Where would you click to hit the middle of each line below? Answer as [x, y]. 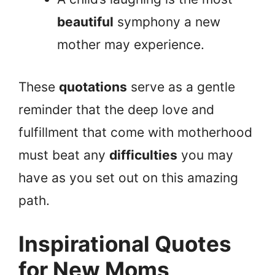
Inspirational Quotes [125, 244]
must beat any [64, 155]
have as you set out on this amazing [128, 177]
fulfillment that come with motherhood [135, 132]
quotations [93, 87]
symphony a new [167, 22]
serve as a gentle [181, 87]
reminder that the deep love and [116, 109]
